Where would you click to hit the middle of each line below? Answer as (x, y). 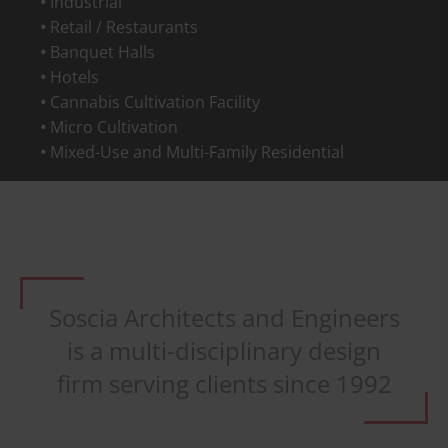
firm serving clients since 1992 (224, 383)
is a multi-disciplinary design (224, 350)
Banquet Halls (102, 52)
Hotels (74, 77)
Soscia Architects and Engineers (224, 317)
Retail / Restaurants (124, 27)
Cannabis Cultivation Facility (155, 102)
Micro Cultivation (114, 127)
